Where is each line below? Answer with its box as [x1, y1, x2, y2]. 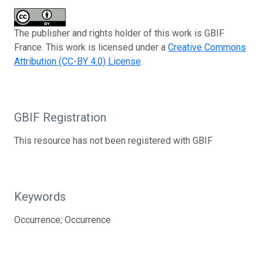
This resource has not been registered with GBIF [14, 134, 213, 146]
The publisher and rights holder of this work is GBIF [14, 27, 224, 39]
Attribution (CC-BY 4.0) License [14, 55, 141, 67]
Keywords [14, 189, 66, 204]
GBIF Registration [14, 110, 106, 124]
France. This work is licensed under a [14, 41, 168, 53]
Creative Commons [168, 41, 246, 53]
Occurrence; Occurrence [14, 214, 111, 225]
